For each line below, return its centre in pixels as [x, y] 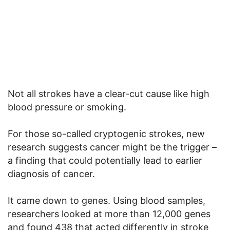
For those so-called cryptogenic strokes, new [106, 133]
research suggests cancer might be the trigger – [112, 147]
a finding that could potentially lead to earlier [105, 160]
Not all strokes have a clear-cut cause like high [109, 93]
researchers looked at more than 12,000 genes [109, 214]
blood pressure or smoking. [67, 107]
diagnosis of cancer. [51, 174]
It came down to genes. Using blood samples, [107, 200]
